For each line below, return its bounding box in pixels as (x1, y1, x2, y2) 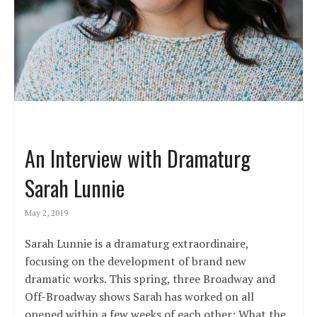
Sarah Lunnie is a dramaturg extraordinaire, (24, 236, 248, 252)
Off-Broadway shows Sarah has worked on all (24, 289, 254, 305)
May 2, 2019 (24, 207, 68, 219)
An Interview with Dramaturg (24, 142, 250, 175)
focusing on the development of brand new (24, 253, 246, 270)
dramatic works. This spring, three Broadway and (24, 271, 275, 287)
